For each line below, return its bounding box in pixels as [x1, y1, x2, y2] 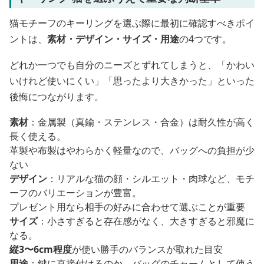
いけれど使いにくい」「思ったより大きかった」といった [9, 74, 255, 87]
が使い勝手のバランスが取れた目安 [72, 243, 223, 256]
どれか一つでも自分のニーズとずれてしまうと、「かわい [9, 58, 255, 71]
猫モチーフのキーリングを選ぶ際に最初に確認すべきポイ [9, 16, 255, 29]
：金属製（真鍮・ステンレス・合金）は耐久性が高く [28, 115, 255, 128]
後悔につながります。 [9, 90, 104, 103]
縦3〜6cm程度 [9, 243, 72, 256]
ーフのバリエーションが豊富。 [9, 186, 141, 199]
